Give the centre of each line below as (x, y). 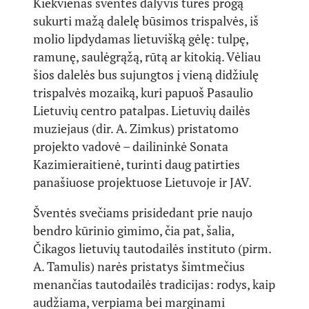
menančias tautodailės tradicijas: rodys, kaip (154, 284)
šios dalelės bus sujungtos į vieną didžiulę (146, 74)
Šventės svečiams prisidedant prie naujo (143, 212)
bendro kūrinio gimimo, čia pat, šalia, (133, 230)
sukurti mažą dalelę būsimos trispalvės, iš (146, 21)
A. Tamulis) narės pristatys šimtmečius (139, 266)
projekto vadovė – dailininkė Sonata (131, 146)
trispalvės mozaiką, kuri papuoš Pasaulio (143, 92)
